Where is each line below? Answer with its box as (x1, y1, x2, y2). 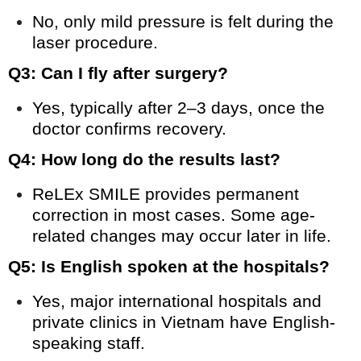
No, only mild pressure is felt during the (32, 11, 334, 31)
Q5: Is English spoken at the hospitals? (8, 256, 330, 276)
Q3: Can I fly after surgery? (8, 63, 228, 82)
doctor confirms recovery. (32, 118, 226, 138)
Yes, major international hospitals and (32, 291, 322, 310)
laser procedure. (32, 32, 158, 52)
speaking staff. (32, 333, 145, 352)
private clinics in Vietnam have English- (32, 312, 335, 331)
